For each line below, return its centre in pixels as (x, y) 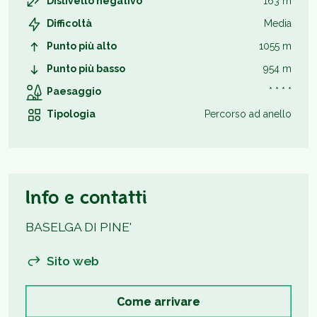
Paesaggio (74, 91)
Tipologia (71, 114)
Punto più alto (82, 46)
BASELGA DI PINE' (79, 227)
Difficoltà (69, 23)
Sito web (73, 261)
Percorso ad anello (248, 114)
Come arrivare (158, 301)
